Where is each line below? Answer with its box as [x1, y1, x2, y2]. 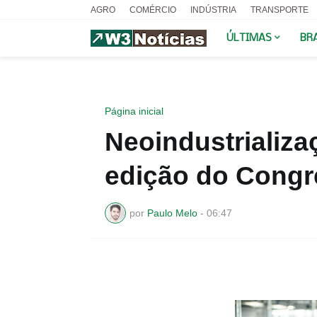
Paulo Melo [146, 207, 197, 219]
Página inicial [104, 105, 163, 117]
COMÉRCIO [129, 5, 176, 15]
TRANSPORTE [250, 5, 309, 15]
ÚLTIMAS [226, 33, 272, 44]
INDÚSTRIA [190, 5, 236, 15]
